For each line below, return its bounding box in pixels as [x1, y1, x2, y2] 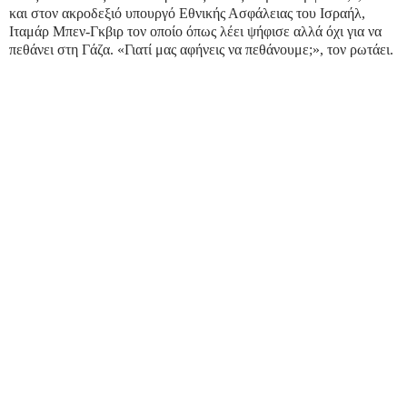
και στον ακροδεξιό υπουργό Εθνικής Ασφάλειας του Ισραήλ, [9, 5, 365, 22]
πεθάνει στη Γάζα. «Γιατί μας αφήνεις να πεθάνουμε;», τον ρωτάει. [9, 42, 393, 58]
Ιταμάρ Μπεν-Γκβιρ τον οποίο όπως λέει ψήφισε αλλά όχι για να [9, 24, 382, 40]
